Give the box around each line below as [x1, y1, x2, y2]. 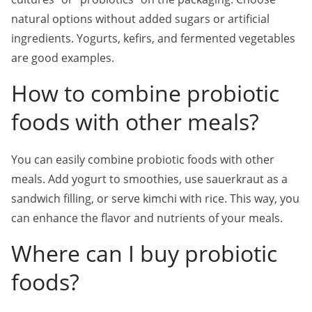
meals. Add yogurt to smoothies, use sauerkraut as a [11, 171, 288, 187]
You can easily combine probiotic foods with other [11, 152, 274, 167]
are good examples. [11, 50, 114, 65]
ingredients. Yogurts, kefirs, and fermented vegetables [11, 31, 295, 46]
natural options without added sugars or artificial [11, 11, 270, 26]
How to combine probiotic [11, 78, 279, 108]
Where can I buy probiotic [11, 238, 277, 268]
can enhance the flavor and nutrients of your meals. [11, 210, 283, 226]
